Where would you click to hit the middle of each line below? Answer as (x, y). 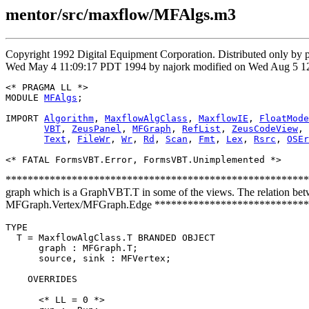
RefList (201, 128)
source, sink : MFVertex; (88, 258)
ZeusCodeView (265, 128)
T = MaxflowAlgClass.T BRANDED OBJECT (110, 237)
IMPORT (25, 118)
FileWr (94, 139)
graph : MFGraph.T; (72, 248)
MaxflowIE (223, 118)
